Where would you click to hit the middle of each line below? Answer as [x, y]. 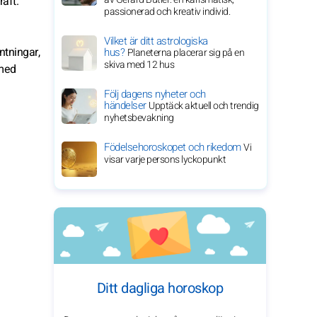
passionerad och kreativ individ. [167, 12]
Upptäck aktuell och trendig [204, 106]
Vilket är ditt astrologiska [156, 41]
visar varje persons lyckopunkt [165, 160]
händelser [126, 105]
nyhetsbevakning [139, 118]
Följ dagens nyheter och [155, 94]
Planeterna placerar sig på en [185, 53]
